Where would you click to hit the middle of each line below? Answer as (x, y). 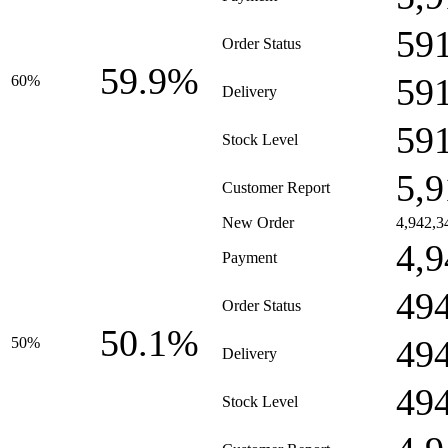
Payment (249, 257)
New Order (258, 222)
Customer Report (276, 187)
